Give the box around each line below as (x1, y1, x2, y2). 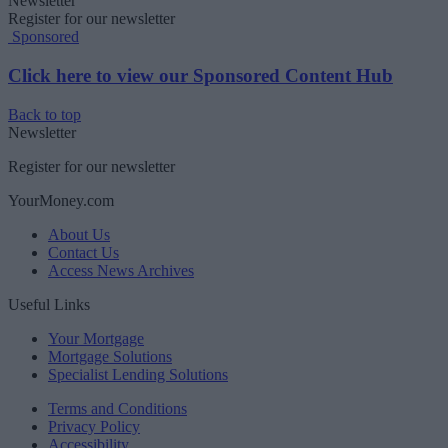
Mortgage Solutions (48, 347, 172, 365)
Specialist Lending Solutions (48, 365, 228, 383)
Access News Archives (48, 261, 194, 279)
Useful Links (8, 295, 90, 313)
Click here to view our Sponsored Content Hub (8, 64, 393, 86)
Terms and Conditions (48, 399, 187, 417)
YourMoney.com (8, 191, 114, 209)
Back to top (8, 105, 81, 123)
